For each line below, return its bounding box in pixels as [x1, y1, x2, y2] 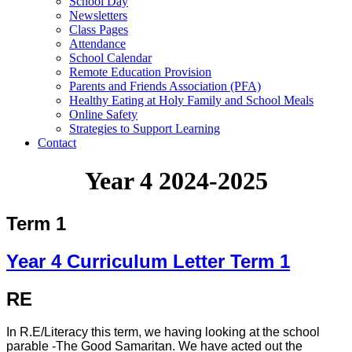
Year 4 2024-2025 [84, 167, 268, 196]
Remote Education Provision [69, 64, 211, 79]
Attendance [69, 36, 126, 50]
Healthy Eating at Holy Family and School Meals [69, 93, 313, 107]
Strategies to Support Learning [69, 121, 220, 135]
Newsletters [69, 8, 127, 22]
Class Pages [69, 22, 128, 36]
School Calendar [69, 50, 152, 64]
